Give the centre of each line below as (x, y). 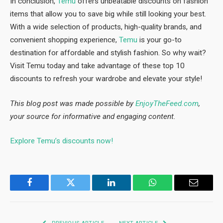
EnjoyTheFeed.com (167, 103)
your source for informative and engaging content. (93, 116)
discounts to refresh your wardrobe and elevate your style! (106, 79)
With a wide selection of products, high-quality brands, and (106, 27)
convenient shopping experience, (63, 40)
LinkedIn (127, 190)
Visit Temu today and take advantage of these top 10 (97, 66)
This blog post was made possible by (72, 103)
